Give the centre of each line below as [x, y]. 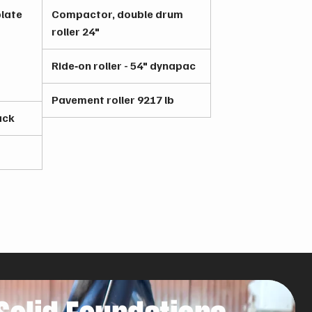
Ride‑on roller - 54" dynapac [124, 65]
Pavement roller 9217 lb [113, 100]
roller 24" [76, 31]
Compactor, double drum [117, 14]
